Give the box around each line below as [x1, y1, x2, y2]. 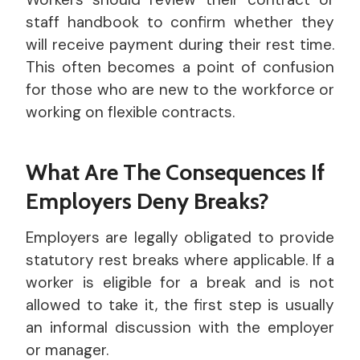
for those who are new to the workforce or [26, 80, 334, 100]
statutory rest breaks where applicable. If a [26, 250, 334, 271]
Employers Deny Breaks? [26, 187, 269, 215]
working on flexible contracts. [26, 102, 235, 123]
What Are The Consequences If [26, 158, 325, 186]
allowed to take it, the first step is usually [26, 295, 334, 316]
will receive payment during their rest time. [26, 35, 334, 55]
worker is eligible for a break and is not [26, 272, 334, 293]
